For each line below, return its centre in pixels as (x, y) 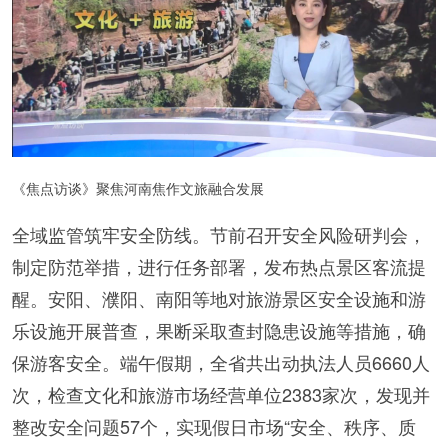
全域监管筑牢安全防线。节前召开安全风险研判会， (219, 233)
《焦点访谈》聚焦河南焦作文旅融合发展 (140, 187)
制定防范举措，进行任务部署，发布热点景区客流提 (219, 265)
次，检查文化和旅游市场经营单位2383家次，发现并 (221, 393)
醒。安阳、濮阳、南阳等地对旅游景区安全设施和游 (219, 297)
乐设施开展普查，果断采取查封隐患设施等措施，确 (219, 329)
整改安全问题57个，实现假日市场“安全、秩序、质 (214, 425)
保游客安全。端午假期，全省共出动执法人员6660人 (221, 361)
